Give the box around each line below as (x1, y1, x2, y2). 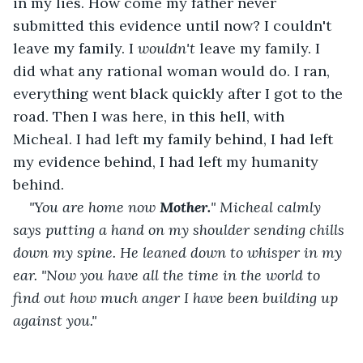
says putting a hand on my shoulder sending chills (13, 220, 348, 239)
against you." (13, 310, 96, 330)
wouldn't (138, 38, 195, 58)
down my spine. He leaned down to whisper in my (13, 242, 346, 262)
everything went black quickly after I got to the (13, 83, 347, 103)
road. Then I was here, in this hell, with (13, 106, 288, 126)
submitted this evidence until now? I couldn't (13, 15, 335, 35)
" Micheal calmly (211, 197, 325, 216)
